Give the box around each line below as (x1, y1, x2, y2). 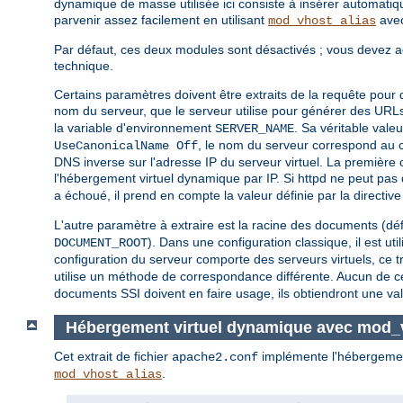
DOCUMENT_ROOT (54, 236, 148, 251)
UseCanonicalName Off (54, 139, 198, 154)
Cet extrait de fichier (54, 349, 172, 364)
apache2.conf (172, 350, 258, 365)
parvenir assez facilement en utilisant (54, 13, 268, 28)
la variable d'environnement (54, 121, 215, 136)
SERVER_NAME (215, 121, 294, 137)
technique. (54, 58, 113, 74)
